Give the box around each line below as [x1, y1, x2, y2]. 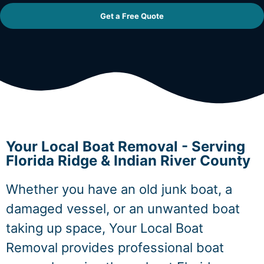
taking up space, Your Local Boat [6, 220, 203, 236]
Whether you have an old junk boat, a [6, 181, 232, 197]
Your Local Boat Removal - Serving [6, 138, 245, 155]
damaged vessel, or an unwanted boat [6, 201, 240, 216]
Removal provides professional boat [6, 240, 224, 255]
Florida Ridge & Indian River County [6, 152, 250, 169]
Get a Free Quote [100, 11, 164, 21]
